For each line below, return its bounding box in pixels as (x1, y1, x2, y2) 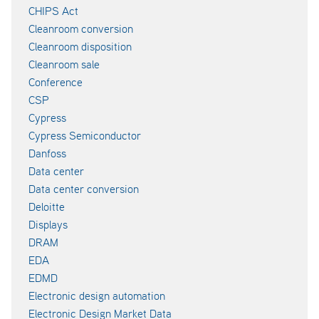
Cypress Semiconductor (28, 128, 141, 142)
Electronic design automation (28, 288, 165, 303)
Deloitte (28, 199, 65, 214)
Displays (28, 217, 68, 231)
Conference (28, 75, 83, 89)
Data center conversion (28, 182, 139, 196)
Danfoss (28, 146, 66, 160)
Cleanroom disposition (28, 39, 132, 53)
